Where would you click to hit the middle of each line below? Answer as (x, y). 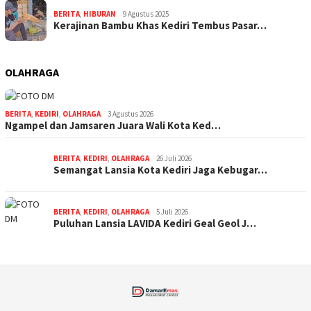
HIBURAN (100, 14)
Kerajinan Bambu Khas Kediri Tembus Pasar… (160, 26)
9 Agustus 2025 (146, 14)
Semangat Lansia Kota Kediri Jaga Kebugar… (160, 170)
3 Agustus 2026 (131, 114)
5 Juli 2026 (172, 212)
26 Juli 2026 (174, 159)
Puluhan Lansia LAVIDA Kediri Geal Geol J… (155, 224)
